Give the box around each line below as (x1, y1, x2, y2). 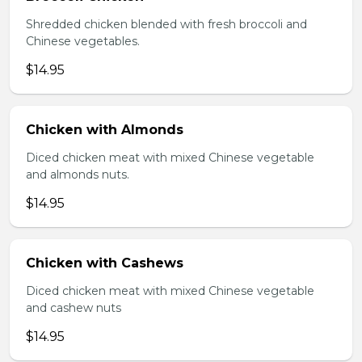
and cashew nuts (26, 301, 121, 315)
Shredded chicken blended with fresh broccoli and (26, 17, 307, 32)
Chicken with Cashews (26, 255, 183, 271)
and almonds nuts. (26, 167, 129, 182)
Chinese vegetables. (26, 34, 140, 48)
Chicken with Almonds (26, 122, 183, 137)
